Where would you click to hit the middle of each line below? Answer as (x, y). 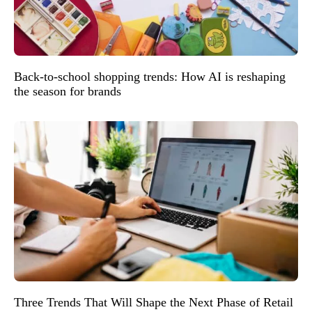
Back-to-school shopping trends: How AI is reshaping (150, 77)
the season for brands (68, 92)
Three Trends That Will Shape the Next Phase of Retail (154, 302)
